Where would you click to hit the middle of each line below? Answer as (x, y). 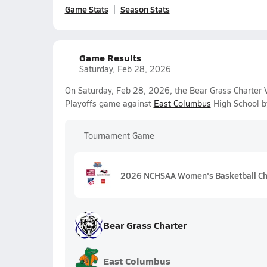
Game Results (110, 58)
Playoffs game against (109, 103)
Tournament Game (119, 136)
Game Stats (86, 9)
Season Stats (145, 9)
